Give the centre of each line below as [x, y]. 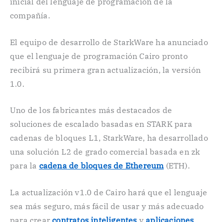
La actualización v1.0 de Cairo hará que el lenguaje [109, 192]
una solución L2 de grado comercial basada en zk [105, 152]
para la [25, 166]
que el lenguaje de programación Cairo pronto [99, 56]
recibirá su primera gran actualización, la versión [106, 70]
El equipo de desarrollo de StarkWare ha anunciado [109, 42]
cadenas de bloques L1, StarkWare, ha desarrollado [109, 138]
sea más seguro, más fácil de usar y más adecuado [107, 206]
